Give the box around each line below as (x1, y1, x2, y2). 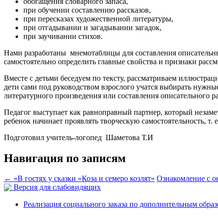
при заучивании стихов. (23, 32, 103, 40)
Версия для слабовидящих (12, 183, 101, 192)
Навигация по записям (4, 151, 126, 164)
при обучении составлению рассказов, (23, 5, 151, 14)
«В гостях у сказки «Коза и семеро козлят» (12, 174, 155, 183)
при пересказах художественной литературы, (23, 14, 173, 23)
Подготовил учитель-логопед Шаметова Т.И (4, 133, 153, 142)
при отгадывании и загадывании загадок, (23, 23, 162, 32)
